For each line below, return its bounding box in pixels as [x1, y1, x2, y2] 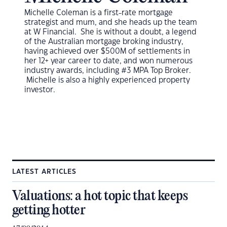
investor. [24, 86, 55, 94]
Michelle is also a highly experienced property [24, 77, 190, 84]
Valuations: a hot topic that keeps [12, 188, 187, 204]
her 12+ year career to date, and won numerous [24, 57, 193, 65]
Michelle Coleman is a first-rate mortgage [24, 9, 173, 17]
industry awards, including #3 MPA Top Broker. [24, 67, 191, 74]
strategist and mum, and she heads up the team [24, 19, 197, 26]
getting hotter [12, 203, 85, 218]
